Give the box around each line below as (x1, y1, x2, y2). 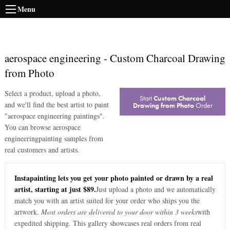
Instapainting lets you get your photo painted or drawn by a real (14, 172, 213, 184)
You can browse (4, 122, 53, 132)
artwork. (14, 207, 39, 217)
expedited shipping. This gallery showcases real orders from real (14, 218, 201, 228)
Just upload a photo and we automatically (95, 184, 216, 195)
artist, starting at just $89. (14, 184, 96, 195)
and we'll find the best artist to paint (4, 100, 109, 109)
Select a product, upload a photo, (4, 88, 101, 98)
